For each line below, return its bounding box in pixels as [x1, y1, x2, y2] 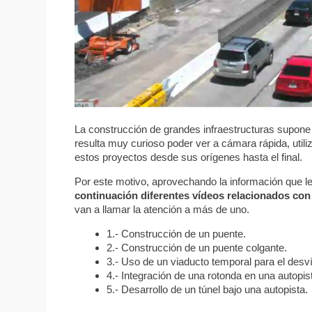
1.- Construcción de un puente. [107, 227, 247, 240]
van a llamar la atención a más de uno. [75, 203, 250, 215]
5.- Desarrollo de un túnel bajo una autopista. [107, 283, 309, 295]
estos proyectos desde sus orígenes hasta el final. [75, 150, 303, 163]
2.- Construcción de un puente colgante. [107, 241, 288, 253]
